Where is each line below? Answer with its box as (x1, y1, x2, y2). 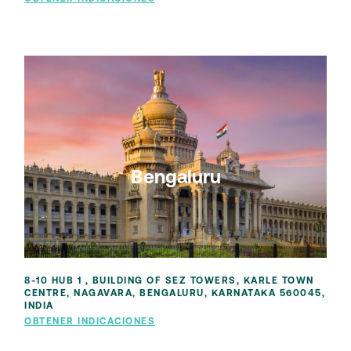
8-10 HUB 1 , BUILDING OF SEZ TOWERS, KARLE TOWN (24, 276, 314, 286)
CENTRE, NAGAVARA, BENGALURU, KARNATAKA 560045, (24, 288, 325, 299)
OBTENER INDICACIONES (24, 317, 155, 327)
